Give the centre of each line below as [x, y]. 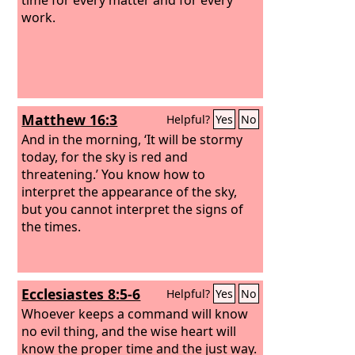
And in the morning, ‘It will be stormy [132, 139]
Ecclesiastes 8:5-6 [81, 294]
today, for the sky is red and [105, 157]
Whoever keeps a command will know [135, 313]
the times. [52, 226]
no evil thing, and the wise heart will [129, 331]
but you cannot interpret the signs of [133, 209]
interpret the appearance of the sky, [130, 191]
